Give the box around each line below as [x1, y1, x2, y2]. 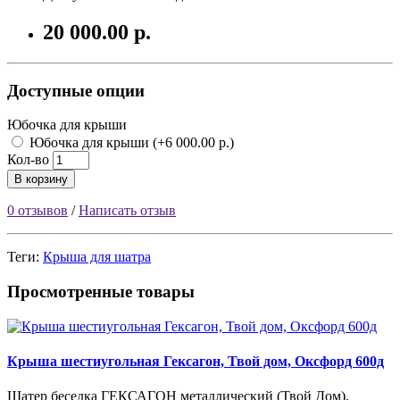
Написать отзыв [79, 203, 176, 219]
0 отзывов [7, 203, 68, 219]
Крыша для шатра [43, 249, 151, 265]
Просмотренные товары [7, 282, 195, 302]
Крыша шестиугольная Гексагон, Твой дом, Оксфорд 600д [7, 354, 384, 370]
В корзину [14, 172, 68, 187]
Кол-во [7, 152, 49, 168]
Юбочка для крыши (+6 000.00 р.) [26, 135, 234, 151]
